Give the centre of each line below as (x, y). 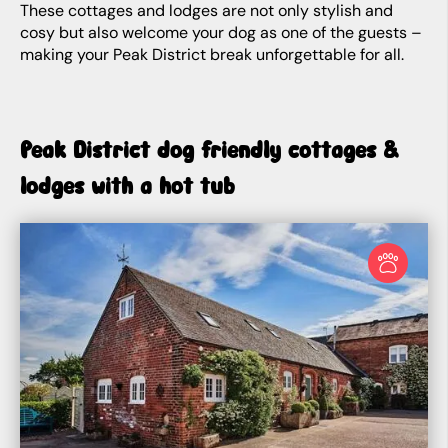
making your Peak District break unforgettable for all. (212, 54)
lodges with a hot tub (127, 185)
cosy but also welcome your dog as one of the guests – (221, 32)
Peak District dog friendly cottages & (209, 149)
